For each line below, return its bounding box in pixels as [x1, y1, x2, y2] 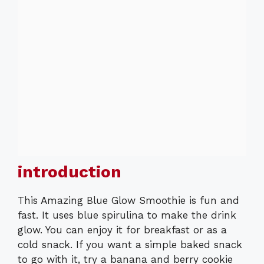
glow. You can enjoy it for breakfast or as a [18, 224, 227, 236]
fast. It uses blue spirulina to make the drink [18, 209, 236, 222]
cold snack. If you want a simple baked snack [18, 239, 242, 251]
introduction [18, 162, 121, 182]
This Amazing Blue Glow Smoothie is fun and [18, 194, 239, 207]
